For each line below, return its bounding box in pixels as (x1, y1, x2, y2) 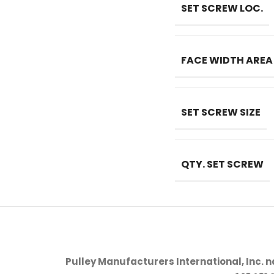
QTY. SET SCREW (181, 157, 264, 171)
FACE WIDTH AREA (181, 53, 273, 67)
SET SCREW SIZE (181, 105, 261, 119)
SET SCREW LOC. (181, 1, 263, 15)
